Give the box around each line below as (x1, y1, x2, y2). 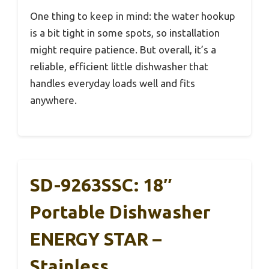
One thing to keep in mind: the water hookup (30, 10, 235, 22)
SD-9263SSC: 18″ (30, 175, 172, 196)
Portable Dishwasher (30, 202, 211, 223)
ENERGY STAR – (30, 229, 162, 250)
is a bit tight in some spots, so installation (30, 26, 220, 38)
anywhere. (30, 94, 77, 106)
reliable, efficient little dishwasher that (30, 60, 208, 72)
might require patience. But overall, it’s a (30, 43, 216, 55)
